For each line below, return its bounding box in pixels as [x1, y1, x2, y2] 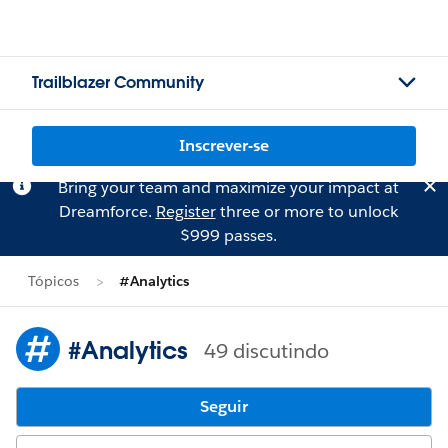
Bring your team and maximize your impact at [57, 177, 399, 198]
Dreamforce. [58, 201, 156, 222]
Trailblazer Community [32, 72, 204, 93]
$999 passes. [179, 225, 277, 246]
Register [155, 201, 216, 222]
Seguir [200, 396, 248, 417]
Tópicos [28, 272, 79, 290]
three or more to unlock [215, 201, 398, 222]
